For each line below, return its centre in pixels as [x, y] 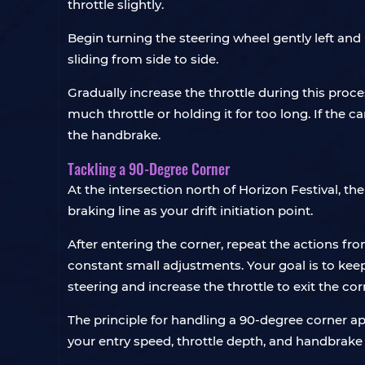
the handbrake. [114, 135]
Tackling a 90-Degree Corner [149, 169]
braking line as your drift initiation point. [190, 211]
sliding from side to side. [143, 59]
